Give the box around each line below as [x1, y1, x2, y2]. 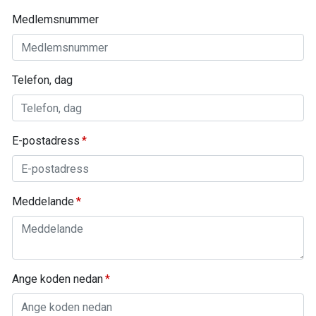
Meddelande [12, 195, 74, 208]
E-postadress [12, 134, 80, 147]
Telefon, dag [12, 73, 73, 87]
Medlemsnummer [12, 13, 99, 26]
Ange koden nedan [12, 272, 103, 286]
